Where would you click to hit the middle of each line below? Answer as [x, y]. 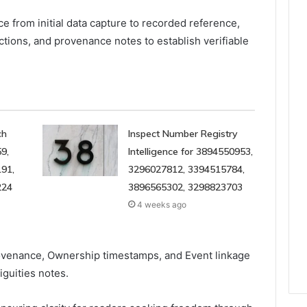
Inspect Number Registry [183, 134]
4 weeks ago [161, 205]
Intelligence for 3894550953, [190, 152]
